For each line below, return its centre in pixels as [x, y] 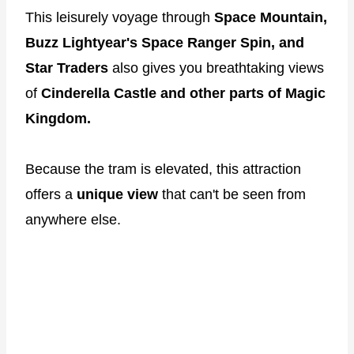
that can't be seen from [232, 194]
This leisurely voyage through [120, 17]
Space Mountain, [271, 17]
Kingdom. [58, 118]
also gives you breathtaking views [216, 68]
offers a [51, 194]
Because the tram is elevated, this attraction [163, 169]
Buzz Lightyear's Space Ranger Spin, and [165, 42]
